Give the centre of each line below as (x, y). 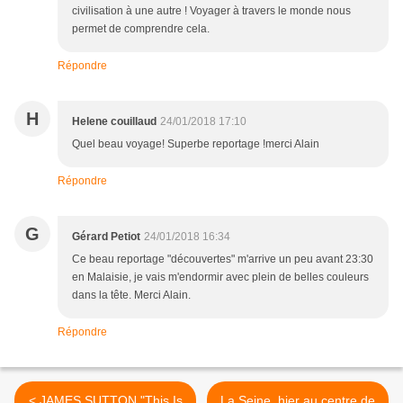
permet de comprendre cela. (141, 29)
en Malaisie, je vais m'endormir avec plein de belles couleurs (220, 278)
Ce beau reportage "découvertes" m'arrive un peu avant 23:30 (223, 260)
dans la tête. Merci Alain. (131, 296)
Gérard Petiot (106, 237)
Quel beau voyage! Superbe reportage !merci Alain (196, 144)
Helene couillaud (114, 122)
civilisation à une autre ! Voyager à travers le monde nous (211, 11)
